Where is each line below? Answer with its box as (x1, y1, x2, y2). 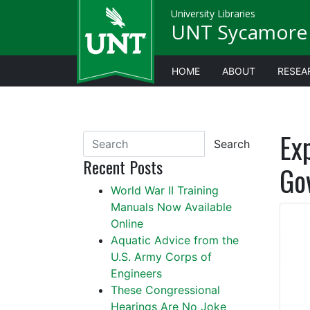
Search (213, 137, 250, 151)
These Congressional (111, 283, 220, 297)
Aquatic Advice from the (111, 233, 239, 247)
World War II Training (111, 183, 219, 197)
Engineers (111, 266, 162, 280)
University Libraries (171, 7, 255, 20)
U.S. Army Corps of (111, 250, 212, 264)
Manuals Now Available (111, 200, 232, 214)
